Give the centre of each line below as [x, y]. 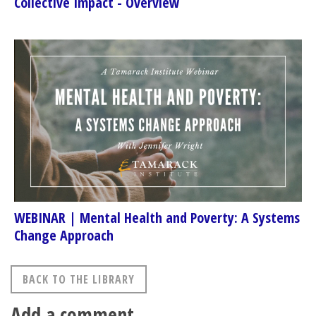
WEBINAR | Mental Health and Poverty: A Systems [157, 217]
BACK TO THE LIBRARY [79, 279]
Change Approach [64, 235]
